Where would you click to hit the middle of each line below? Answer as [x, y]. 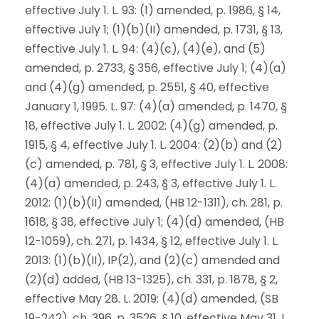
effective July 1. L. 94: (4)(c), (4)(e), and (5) [145, 49]
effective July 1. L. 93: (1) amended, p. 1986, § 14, [153, 10]
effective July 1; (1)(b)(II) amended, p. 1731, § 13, [154, 30]
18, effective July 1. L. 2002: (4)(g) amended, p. [151, 126]
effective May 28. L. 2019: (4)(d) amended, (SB [152, 299]
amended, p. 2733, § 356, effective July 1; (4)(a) [156, 68]
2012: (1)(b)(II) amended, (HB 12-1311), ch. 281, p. [154, 203]
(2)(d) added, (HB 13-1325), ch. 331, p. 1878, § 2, [151, 279]
